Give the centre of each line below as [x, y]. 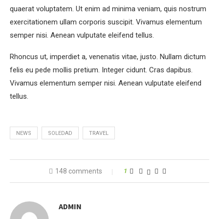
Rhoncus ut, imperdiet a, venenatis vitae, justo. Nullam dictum [108, 57]
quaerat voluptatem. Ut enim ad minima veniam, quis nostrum [108, 9]
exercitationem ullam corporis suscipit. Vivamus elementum [106, 22]
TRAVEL [99, 133]
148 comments [79, 171]
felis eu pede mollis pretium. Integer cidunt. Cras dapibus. [101, 70]
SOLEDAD [60, 133]
